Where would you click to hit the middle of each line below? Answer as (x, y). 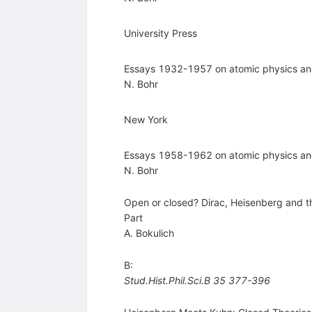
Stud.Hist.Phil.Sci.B (167, 281)
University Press (160, 33)
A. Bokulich (149, 233)
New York (146, 120)
